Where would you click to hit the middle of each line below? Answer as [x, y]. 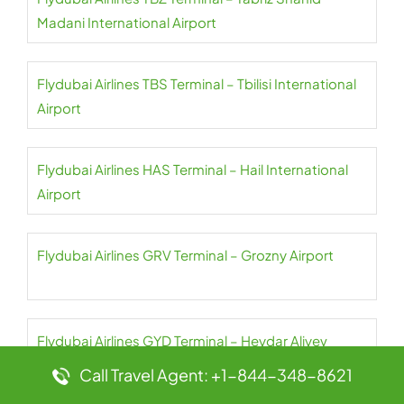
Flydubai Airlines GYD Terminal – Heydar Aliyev [182, 341]
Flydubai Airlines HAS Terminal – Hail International [193, 170]
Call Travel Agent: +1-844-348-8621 [216, 375]
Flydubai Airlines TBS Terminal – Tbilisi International [197, 84]
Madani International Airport [127, 23]
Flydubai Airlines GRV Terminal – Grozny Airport [185, 255]
